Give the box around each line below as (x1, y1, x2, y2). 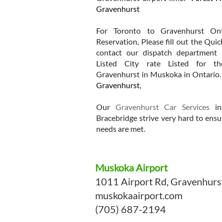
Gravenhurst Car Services (115, 102, 210, 111)
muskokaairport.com (95, 189, 182, 201)
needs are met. (96, 124, 145, 133)
